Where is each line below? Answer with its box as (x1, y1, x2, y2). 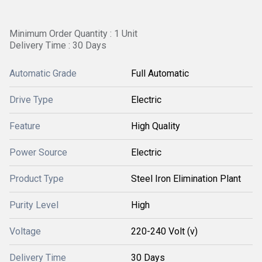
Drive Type (9, 94, 53, 105)
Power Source (9, 147, 67, 158)
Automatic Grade (9, 68, 77, 79)
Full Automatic (131, 68, 189, 79)
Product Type (9, 173, 64, 184)
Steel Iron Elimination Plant (131, 173, 241, 184)
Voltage (9, 226, 41, 237)
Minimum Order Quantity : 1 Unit (9, 28, 137, 39)
